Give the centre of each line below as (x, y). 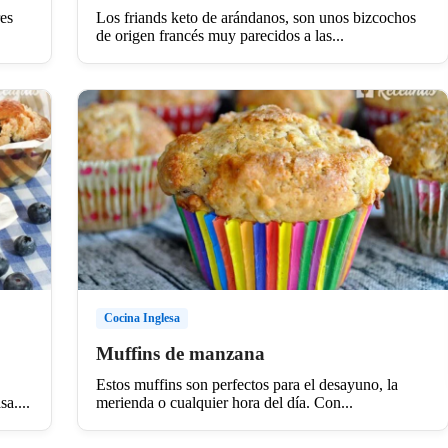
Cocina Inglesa (141, 317)
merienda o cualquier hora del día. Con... (224, 402)
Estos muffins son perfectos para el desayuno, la (246, 384)
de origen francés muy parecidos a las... (219, 35)
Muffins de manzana (180, 353)
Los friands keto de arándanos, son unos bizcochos (255, 17)
